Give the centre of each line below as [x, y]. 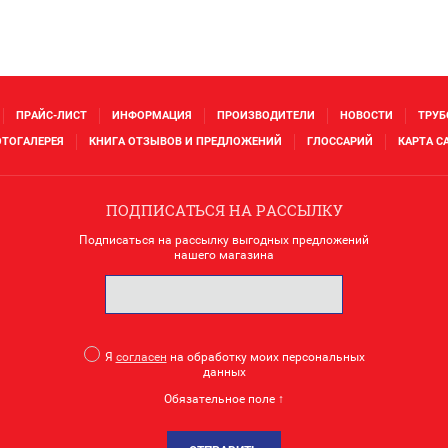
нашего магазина [224, 255]
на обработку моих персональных [265, 357]
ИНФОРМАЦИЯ [151, 115]
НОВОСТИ [366, 115]
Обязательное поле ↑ [224, 399]
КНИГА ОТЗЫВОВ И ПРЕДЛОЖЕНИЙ [185, 141]
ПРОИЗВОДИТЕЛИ [265, 115]
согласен [141, 357]
